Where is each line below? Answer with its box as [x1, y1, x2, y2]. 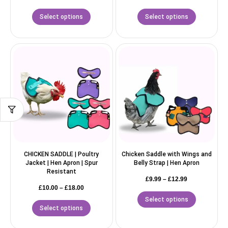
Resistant [46, 168, 76, 176]
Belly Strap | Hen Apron [133, 159, 199, 167]
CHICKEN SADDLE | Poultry [24, 151, 99, 158]
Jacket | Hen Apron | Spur [25, 159, 98, 167]
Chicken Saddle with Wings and [121, 151, 212, 158]
